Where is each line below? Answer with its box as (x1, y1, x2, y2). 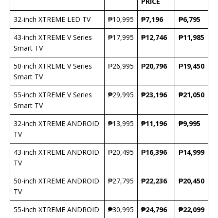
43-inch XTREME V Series (14, 33, 92, 42)
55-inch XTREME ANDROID (14, 205, 99, 215)
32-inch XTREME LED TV (14, 15, 91, 24)
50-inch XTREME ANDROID (14, 176, 99, 186)
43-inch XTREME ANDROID (14, 147, 99, 157)
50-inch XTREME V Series (14, 61, 92, 71)
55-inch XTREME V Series (14, 90, 92, 100)
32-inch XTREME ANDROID (14, 119, 99, 128)
